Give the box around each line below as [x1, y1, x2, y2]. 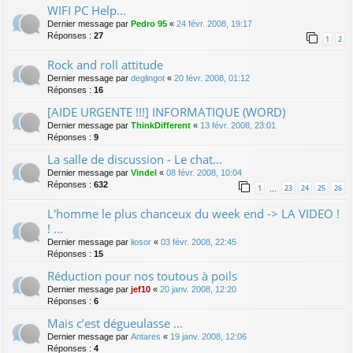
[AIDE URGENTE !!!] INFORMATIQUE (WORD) [47, 104, 285, 121]
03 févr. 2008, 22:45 [161, 237, 236, 247]
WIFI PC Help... [47, 2, 126, 19]
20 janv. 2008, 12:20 [160, 284, 236, 295]
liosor [131, 237, 151, 247]
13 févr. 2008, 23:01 [200, 121, 276, 131]
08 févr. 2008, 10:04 [166, 168, 242, 178]
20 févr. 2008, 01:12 [174, 73, 250, 84]
